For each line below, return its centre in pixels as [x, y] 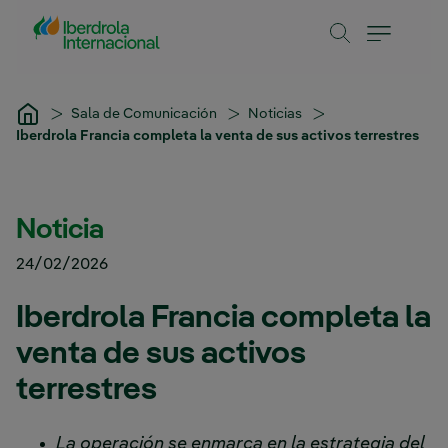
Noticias [276, 113]
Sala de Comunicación [145, 113]
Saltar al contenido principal [113, 19]
